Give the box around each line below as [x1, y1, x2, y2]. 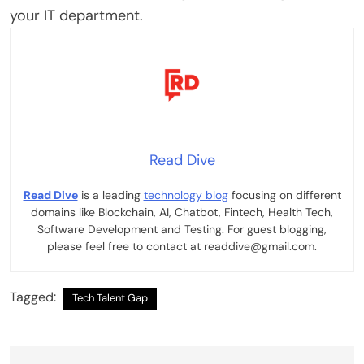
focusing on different [227, 187, 341, 202]
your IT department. [10, 5, 143, 25]
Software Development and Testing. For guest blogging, [37, 221, 327, 236]
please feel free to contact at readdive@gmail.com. [47, 238, 317, 253]
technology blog [143, 187, 228, 202]
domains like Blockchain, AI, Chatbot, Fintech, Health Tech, [31, 204, 333, 219]
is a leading [77, 187, 144, 202]
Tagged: [10, 288, 59, 305]
